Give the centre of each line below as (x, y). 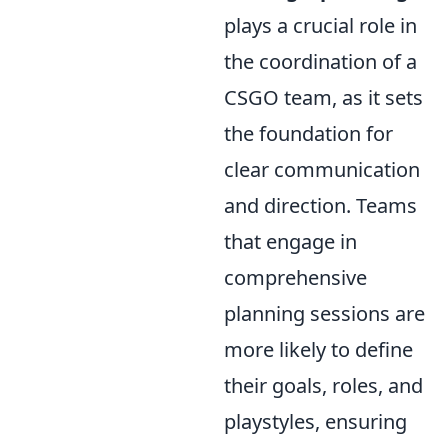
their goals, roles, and (323, 385)
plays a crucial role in (320, 25)
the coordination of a (320, 61)
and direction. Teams (320, 205)
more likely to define (318, 349)
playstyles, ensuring (315, 421)
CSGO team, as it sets (323, 97)
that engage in (290, 241)
